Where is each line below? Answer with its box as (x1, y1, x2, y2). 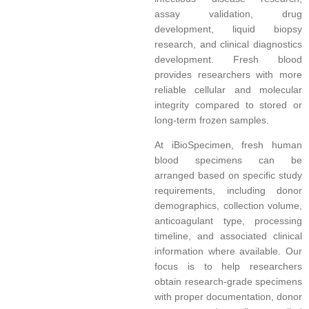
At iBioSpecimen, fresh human (154, 139, 302, 151)
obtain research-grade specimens (154, 276, 302, 288)
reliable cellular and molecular (154, 84, 302, 96)
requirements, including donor (154, 185, 302, 197)
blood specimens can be (154, 154, 302, 166)
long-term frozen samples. (154, 114, 269, 126)
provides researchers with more (154, 69, 302, 81)
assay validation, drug (154, 8, 302, 20)
